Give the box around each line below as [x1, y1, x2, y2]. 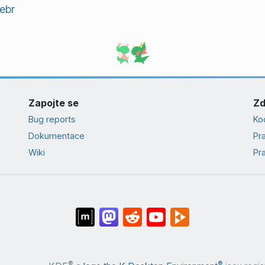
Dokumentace [28, 131, 85, 141]
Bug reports [28, 114, 76, 124]
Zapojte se [28, 96, 79, 109]
